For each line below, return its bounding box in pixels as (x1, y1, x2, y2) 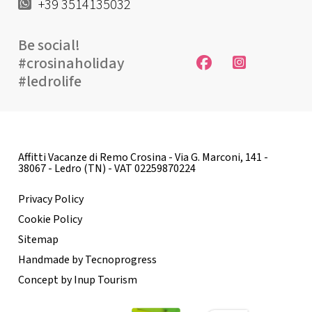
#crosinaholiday (18, 52, 125, 75)
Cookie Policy (17, 212, 82, 228)
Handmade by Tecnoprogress (17, 252, 157, 268)
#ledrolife (18, 70, 82, 93)
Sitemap (17, 232, 58, 248)
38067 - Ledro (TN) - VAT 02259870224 (17, 161, 196, 177)
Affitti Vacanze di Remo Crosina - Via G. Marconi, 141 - (17, 150, 268, 166)
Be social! (18, 34, 81, 57)
